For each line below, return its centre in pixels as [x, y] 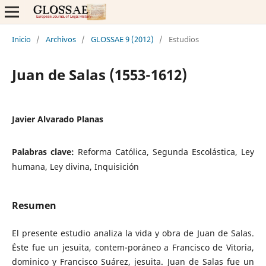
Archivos [61, 39]
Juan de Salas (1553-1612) [99, 74]
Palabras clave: [45, 151]
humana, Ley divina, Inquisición [75, 166]
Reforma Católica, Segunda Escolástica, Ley [166, 151]
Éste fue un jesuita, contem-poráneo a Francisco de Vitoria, [133, 247]
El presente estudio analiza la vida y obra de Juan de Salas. [133, 233]
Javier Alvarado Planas [57, 119]
